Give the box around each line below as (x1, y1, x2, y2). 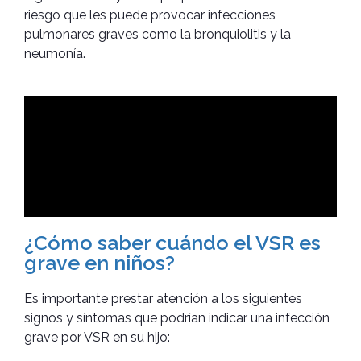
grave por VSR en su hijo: (24, 329, 170, 345)
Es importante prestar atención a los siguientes (24, 290, 302, 306)
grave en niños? (24, 250, 175, 275)
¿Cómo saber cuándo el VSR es (24, 230, 321, 255)
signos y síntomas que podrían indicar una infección (24, 309, 330, 326)
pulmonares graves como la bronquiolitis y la (24, 26, 291, 42)
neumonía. (24, 45, 85, 61)
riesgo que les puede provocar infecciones (24, 6, 276, 23)
